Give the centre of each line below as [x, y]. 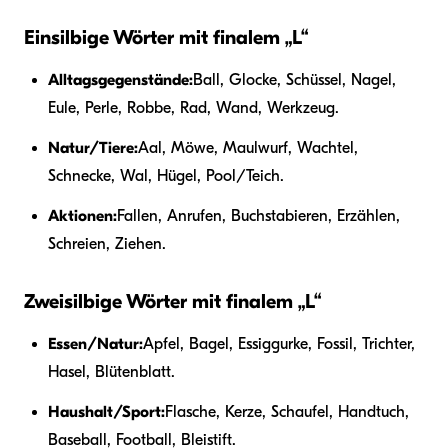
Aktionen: [82, 216]
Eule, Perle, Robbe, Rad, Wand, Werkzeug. [193, 108]
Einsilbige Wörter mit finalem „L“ [166, 38]
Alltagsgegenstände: [120, 80]
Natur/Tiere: [93, 148]
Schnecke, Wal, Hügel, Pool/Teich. [166, 176]
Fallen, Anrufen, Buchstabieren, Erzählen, [258, 216]
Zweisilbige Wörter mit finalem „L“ [172, 302]
